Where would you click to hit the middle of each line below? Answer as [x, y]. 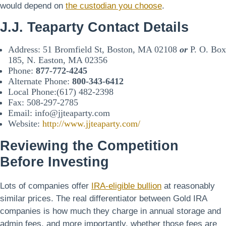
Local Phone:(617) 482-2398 [61, 92]
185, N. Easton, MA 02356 [58, 60]
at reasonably [188, 186]
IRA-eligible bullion [126, 186]
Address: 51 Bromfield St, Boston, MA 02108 [94, 49]
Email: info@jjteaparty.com [59, 113]
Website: [25, 123]
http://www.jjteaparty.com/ [91, 123]
